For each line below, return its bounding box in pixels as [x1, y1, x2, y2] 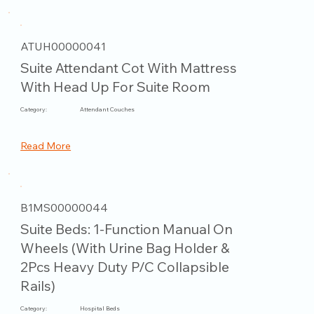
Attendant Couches [80, 106, 135, 114]
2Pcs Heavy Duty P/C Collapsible [20, 258, 230, 276]
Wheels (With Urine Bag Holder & [20, 239, 230, 257]
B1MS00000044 [20, 200, 109, 214]
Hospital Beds [80, 305, 121, 313]
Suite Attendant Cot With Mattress [20, 59, 238, 77]
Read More [20, 139, 71, 153]
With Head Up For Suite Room [20, 78, 211, 96]
